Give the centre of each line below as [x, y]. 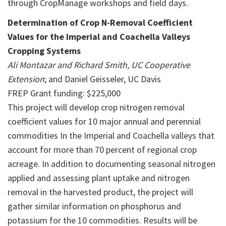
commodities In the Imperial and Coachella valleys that [111, 136]
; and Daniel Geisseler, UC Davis [103, 79]
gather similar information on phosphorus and [94, 206]
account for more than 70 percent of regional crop [102, 150]
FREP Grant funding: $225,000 [64, 93]
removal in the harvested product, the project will [100, 192]
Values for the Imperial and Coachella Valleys [99, 37]
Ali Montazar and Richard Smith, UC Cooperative [99, 65]
